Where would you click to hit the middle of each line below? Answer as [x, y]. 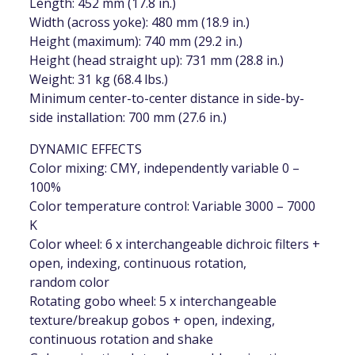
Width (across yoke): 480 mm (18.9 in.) [140, 23]
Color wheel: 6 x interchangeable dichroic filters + [175, 244]
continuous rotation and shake [122, 340]
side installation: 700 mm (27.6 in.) [128, 118]
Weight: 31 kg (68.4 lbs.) [99, 80]
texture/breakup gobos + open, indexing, [153, 321]
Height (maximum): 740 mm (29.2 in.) [136, 42]
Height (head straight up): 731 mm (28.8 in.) [157, 61]
